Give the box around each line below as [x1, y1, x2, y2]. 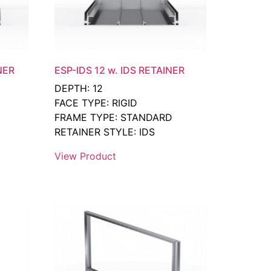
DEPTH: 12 [54, 82, 103, 95]
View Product [54, 150, 117, 163]
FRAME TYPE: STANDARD [54, 111, 173, 124]
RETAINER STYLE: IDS [54, 126, 155, 139]
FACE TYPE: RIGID [54, 97, 138, 109]
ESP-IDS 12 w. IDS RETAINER [54, 64, 185, 77]
